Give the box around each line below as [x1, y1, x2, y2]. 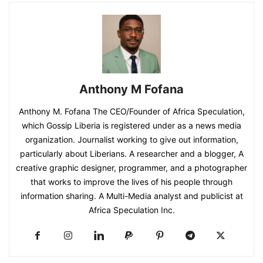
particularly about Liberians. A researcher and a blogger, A [19, 148, 244, 159]
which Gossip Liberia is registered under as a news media [22, 120, 241, 130]
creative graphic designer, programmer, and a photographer [16, 162, 247, 173]
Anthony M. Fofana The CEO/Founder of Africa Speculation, [18, 106, 245, 116]
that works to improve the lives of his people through [31, 176, 232, 187]
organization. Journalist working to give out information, [25, 134, 238, 144]
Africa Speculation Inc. [88, 204, 175, 215]
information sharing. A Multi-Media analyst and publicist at [20, 190, 243, 201]
